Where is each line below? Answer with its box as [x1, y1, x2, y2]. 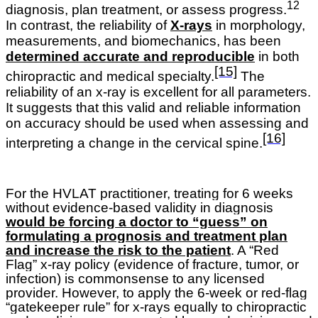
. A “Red [231, 243, 279, 258]
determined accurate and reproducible [6, 48, 255, 64]
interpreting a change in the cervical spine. [6, 136, 263, 151]
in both [255, 48, 300, 64]
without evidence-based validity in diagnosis [6, 200, 273, 216]
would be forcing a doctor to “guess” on [6, 214, 268, 230]
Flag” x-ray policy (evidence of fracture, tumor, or [6, 257, 299, 273]
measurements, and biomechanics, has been [6, 33, 281, 48]
